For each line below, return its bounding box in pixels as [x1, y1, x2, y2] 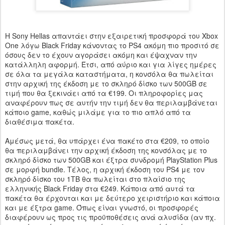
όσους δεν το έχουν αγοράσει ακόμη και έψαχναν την [5, 50, 197, 60]
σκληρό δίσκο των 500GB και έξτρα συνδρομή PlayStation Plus [5, 155, 217, 165]
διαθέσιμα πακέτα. [5, 117, 74, 127]
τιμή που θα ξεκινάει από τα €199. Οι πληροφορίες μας [5, 88, 203, 98]
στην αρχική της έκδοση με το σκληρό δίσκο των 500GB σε [5, 78, 207, 89]
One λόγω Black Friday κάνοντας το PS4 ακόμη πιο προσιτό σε [5, 40, 219, 51]
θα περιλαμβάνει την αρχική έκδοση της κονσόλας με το [5, 145, 207, 156]
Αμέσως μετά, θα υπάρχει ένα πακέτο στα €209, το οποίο [5, 136, 209, 146]
